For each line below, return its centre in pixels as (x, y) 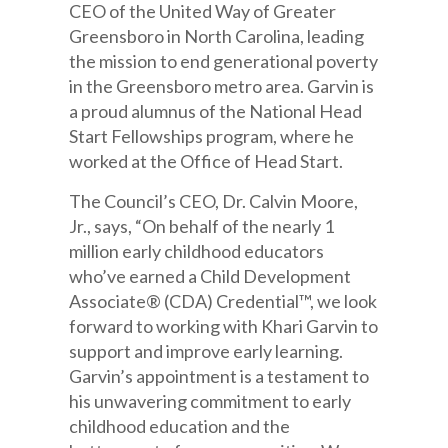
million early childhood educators (197, 251)
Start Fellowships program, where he (212, 136)
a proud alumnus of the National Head (216, 111)
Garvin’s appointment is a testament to (219, 376)
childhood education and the (180, 426)
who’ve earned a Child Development (210, 276)
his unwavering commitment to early (210, 401)
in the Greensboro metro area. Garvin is (222, 86)
